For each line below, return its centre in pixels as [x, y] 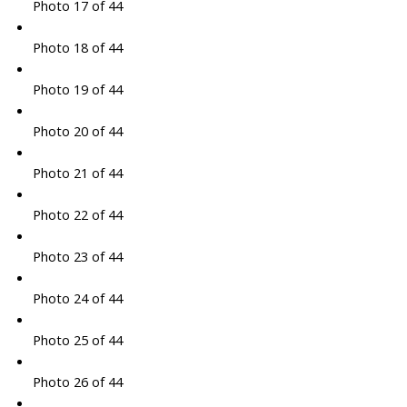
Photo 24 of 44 [77, 298]
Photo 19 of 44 [77, 89]
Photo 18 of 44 [77, 48]
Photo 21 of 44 [77, 173]
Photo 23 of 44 [77, 257]
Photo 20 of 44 [77, 131]
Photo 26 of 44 [77, 382]
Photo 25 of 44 [77, 340]
